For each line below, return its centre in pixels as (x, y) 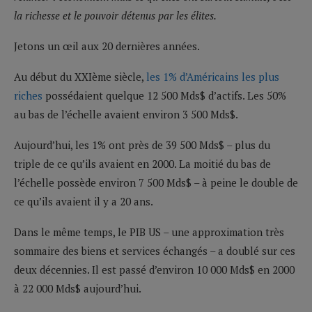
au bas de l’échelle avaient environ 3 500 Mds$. (126, 114)
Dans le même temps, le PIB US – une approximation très (149, 232)
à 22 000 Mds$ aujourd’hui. (78, 288)
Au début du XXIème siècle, (80, 76)
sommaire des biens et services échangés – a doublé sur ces (155, 250)
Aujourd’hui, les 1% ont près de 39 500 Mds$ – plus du (142, 145)
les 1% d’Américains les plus (213, 76)
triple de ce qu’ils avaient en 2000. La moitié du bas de (142, 163)
